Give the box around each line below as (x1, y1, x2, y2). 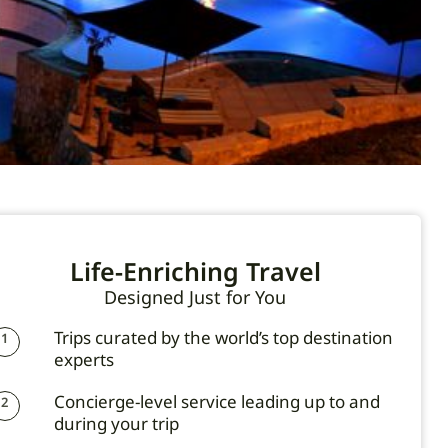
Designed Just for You (104, 285, 287, 309)
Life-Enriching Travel (69, 254, 321, 288)
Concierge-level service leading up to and (53, 390, 380, 413)
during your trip (53, 412, 179, 435)
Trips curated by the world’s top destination (53, 326, 393, 349)
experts (53, 348, 114, 371)
